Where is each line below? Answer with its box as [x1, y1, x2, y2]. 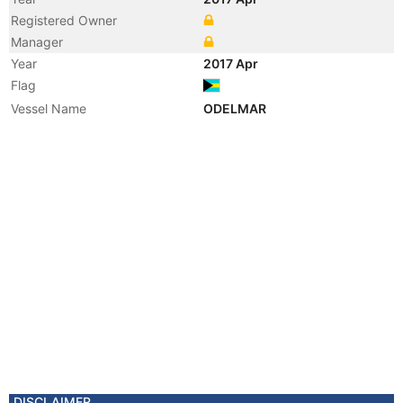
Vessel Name [11, 101, 86, 116]
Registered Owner [11, 13, 117, 28]
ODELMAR [203, 101, 269, 116]
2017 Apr [203, 56, 261, 71]
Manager [11, 34, 63, 49]
